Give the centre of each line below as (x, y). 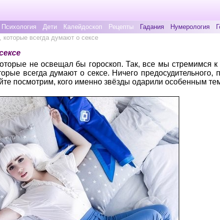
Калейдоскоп (83, 27)
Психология (19, 27)
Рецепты (121, 27)
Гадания (152, 27)
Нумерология (190, 27)
